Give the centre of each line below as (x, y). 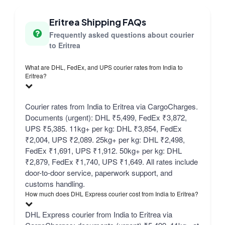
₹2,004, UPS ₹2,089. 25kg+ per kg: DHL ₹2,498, (105, 140)
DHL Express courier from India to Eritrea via (99, 214)
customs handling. (55, 184)
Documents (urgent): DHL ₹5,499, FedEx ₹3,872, (106, 118)
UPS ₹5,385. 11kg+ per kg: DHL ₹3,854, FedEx (103, 129)
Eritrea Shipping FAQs (98, 22)
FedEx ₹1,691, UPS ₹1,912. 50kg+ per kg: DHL (103, 151)
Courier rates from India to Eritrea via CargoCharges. (111, 106)
